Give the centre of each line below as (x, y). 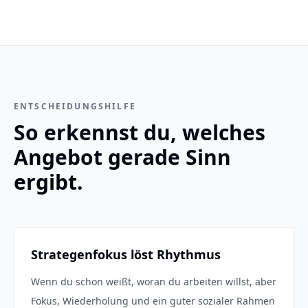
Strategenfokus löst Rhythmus (126, 254)
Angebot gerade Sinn (122, 157)
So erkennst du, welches (140, 132)
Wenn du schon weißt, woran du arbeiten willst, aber (154, 282)
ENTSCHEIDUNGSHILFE (75, 106)
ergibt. (48, 182)
